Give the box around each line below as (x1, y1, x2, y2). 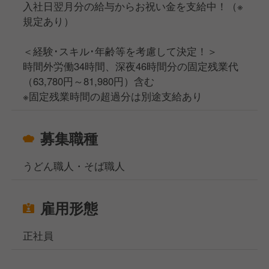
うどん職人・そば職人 (23, 159, 125, 174)
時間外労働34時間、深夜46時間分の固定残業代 (23, 59, 239, 74)
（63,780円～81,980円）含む (23, 74, 155, 89)
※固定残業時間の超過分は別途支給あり (23, 89, 203, 104)
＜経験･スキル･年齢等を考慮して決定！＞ (23, 44, 218, 59)
